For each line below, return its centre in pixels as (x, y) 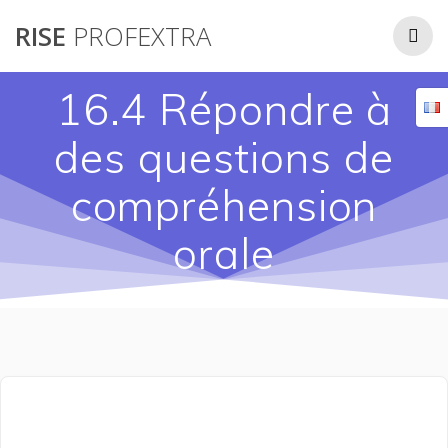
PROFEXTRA (138, 36)
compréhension (224, 205)
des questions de (224, 157)
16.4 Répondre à (224, 109)
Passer (241, 11)
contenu (246, 59)
